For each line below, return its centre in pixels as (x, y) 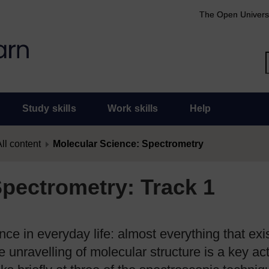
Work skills (133, 108)
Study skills (49, 108)
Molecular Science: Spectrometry (128, 144)
